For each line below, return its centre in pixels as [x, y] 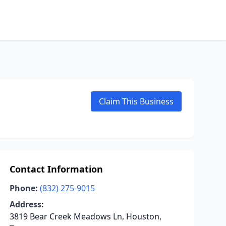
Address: [26, 204]
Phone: [23, 188]
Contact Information [56, 169]
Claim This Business [136, 101]
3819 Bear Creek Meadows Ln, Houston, [85, 216]
